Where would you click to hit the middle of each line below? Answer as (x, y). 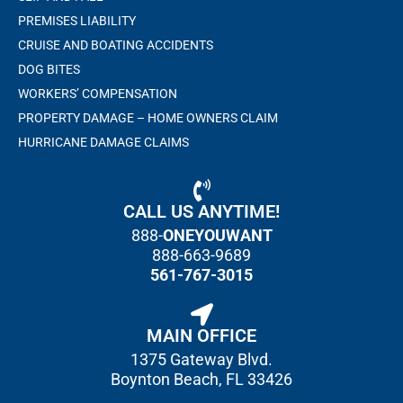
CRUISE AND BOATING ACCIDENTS (116, 45)
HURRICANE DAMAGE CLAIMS (103, 142)
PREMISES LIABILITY (77, 20)
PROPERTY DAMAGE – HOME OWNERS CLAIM (148, 117)
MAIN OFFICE (201, 335)
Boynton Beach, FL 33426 (201, 379)
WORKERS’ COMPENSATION (98, 93)
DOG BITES (49, 69)
